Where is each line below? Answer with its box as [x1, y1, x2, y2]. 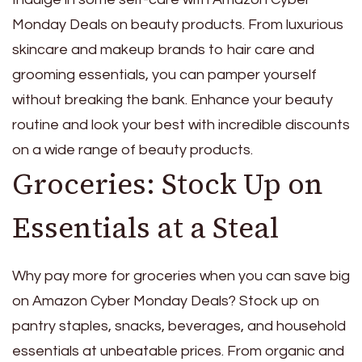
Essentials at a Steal [12, 208, 279, 247]
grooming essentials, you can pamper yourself [12, 66, 317, 82]
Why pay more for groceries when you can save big [12, 268, 350, 284]
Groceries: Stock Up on [12, 164, 323, 204]
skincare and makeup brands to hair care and [12, 41, 314, 57]
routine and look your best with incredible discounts [12, 116, 350, 133]
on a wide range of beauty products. [12, 141, 253, 158]
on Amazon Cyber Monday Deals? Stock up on [12, 293, 319, 309]
